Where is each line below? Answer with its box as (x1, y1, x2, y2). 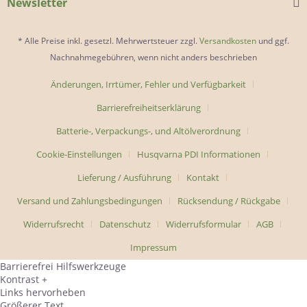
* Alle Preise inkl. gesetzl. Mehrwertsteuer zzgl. (18, 34, 199, 47)
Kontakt (186, 171, 219, 184)
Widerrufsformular (166, 217, 241, 230)
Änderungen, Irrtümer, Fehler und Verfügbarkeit (51, 77, 246, 90)
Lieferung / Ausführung (77, 171, 171, 184)
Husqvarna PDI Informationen (137, 147, 260, 160)
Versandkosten (199, 34, 256, 47)
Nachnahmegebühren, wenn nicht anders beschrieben (50, 51, 257, 63)
